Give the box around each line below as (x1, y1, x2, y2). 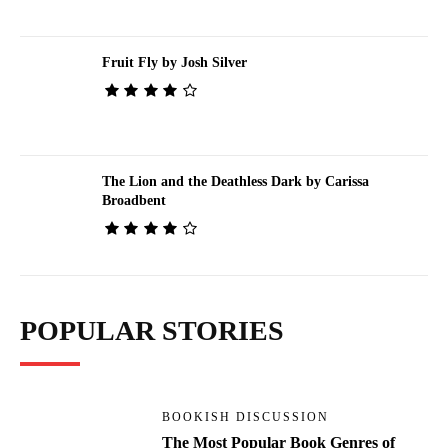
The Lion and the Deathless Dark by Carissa (101, 174, 369, 190)
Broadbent (101, 193, 166, 209)
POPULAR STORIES (20, 315, 284, 347)
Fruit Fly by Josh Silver (101, 54, 247, 70)
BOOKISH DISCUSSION (162, 410, 330, 425)
